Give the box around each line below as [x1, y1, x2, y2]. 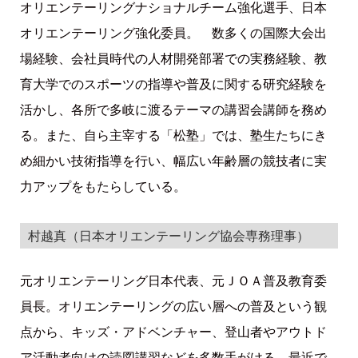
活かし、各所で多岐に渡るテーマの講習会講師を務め [19, 100, 327, 118]
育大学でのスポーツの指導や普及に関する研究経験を [19, 74, 327, 93]
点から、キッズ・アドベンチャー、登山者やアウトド [19, 323, 327, 341]
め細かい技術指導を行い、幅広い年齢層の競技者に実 [19, 151, 327, 169]
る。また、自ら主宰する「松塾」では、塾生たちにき [19, 125, 327, 144]
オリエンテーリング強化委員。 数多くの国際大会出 [19, 23, 327, 42]
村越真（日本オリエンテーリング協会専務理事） [27, 227, 309, 245]
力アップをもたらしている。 [19, 177, 186, 195]
